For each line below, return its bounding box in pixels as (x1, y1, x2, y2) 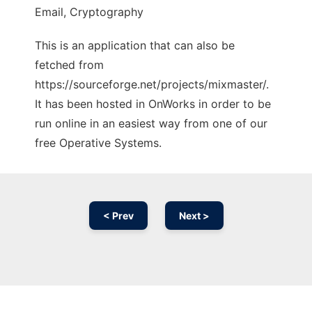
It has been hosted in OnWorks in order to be (35, 97, 271, 111)
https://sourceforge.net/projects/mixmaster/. (35, 77, 269, 92)
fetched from (35, 58, 104, 72)
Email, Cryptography (35, 5, 143, 19)
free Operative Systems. (35, 136, 162, 150)
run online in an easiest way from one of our (35, 116, 267, 131)
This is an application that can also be (35, 38, 235, 53)
